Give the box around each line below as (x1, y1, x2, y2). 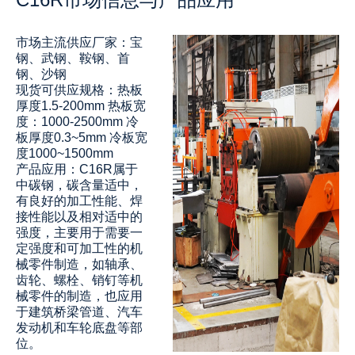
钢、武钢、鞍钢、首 (16, 52, 130, 65)
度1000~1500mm (16, 147, 113, 160)
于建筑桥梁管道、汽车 (16, 305, 143, 319)
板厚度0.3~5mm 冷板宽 (16, 131, 147, 144)
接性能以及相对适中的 (16, 210, 143, 223)
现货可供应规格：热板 (16, 83, 143, 97)
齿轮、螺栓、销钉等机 (16, 273, 143, 287)
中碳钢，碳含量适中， (16, 178, 143, 192)
